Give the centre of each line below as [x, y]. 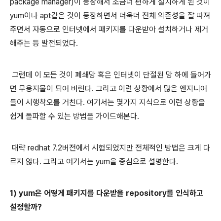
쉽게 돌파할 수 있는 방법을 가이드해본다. [74, 116]
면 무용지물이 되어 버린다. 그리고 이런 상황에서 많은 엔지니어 [109, 89]
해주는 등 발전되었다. [44, 43]
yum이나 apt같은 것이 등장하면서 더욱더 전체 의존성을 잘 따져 [110, 16]
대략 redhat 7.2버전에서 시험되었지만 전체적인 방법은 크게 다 [110, 148]
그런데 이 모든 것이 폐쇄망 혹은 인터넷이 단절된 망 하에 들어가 [110, 75]
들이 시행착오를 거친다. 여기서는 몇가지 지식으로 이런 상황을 [108, 102]
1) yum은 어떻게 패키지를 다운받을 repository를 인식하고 [107, 193]
